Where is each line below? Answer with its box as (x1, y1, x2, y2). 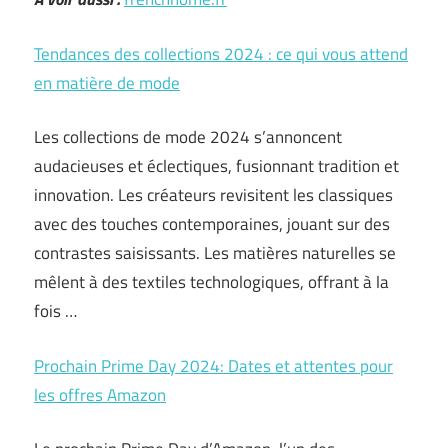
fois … (34, 298, 77, 324)
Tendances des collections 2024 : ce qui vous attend (34, 40, 408, 67)
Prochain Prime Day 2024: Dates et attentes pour (34, 352, 393, 379)
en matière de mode (34, 69, 180, 96)
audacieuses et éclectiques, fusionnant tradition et (34, 153, 399, 179)
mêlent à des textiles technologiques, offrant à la (34, 269, 389, 295)
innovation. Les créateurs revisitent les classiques (34, 182, 393, 208)
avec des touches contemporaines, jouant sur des (34, 211, 390, 237)
